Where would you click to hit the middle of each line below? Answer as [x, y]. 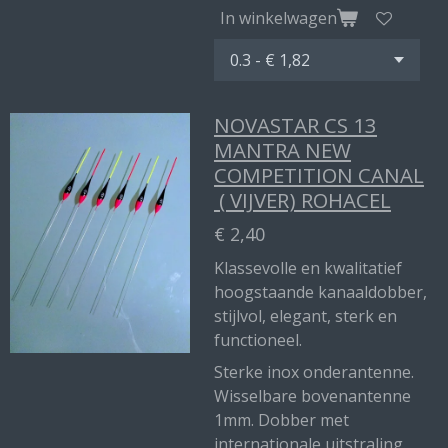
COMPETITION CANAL [319, 175]
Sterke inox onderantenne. [314, 372]
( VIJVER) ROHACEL [302, 200]
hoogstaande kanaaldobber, [320, 292]
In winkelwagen [278, 17]
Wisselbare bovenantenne [312, 396]
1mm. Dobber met [281, 420]
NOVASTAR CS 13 [295, 125]
